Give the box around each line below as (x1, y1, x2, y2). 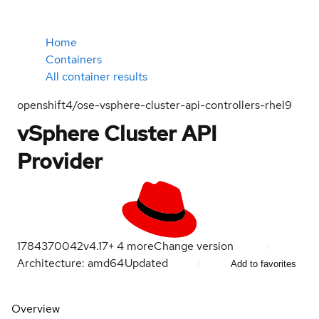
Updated (125, 256, 171, 271)
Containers (46, 52, 102, 67)
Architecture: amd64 (17, 256, 124, 271)
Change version (154, 239, 234, 253)
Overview (11, 301, 60, 316)
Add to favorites (231, 258, 296, 269)
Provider (17, 147, 103, 175)
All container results (46, 69, 147, 84)
